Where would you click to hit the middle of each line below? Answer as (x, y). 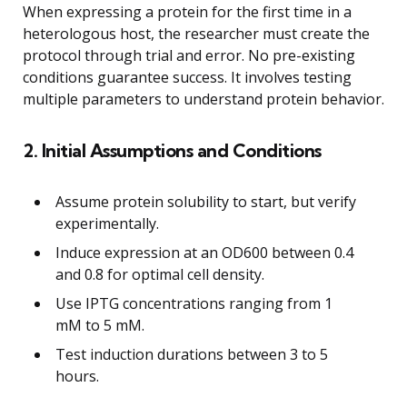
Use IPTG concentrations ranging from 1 (194, 303)
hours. (77, 376)
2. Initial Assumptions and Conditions (172, 150)
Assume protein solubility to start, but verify (206, 201)
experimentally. (107, 223)
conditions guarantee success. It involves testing (187, 77)
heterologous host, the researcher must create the (196, 33)
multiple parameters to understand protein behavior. (203, 99)
